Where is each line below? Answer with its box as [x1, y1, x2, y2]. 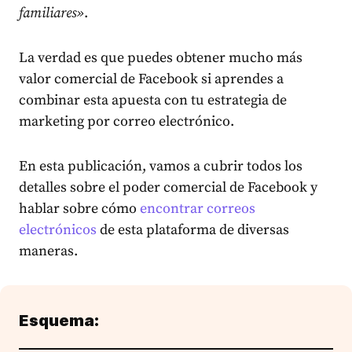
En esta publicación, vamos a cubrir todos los [19, 157, 302, 175]
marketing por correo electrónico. [19, 112, 234, 130]
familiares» [19, 4, 84, 22]
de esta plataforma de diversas [97, 221, 289, 239]
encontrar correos [140, 200, 255, 218]
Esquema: [19, 311, 99, 330]
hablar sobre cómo [19, 200, 140, 218]
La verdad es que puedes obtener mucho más [19, 49, 302, 67]
